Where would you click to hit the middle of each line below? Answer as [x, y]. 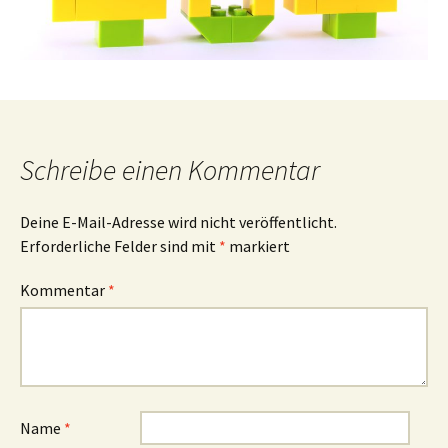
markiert [258, 245]
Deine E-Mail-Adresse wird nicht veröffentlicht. [178, 221]
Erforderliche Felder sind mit [119, 245]
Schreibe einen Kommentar [170, 169]
